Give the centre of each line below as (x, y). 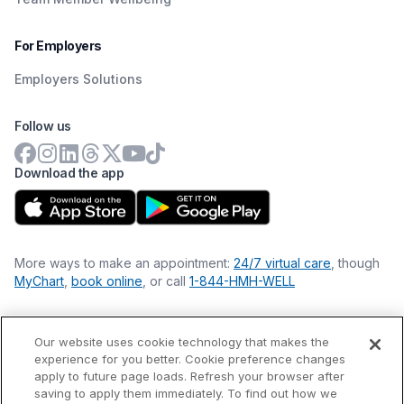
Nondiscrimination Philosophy (101, 369)
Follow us (43, 126)
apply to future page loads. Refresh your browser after (190, 376)
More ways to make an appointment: (124, 263)
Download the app (69, 173)
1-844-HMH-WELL (242, 281)
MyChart (39, 281)
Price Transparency (73, 387)
